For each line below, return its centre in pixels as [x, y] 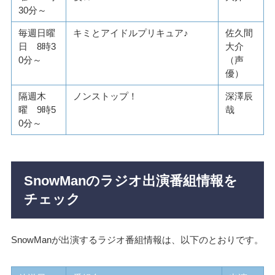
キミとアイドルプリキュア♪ [131, 33]
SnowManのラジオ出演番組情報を [131, 181]
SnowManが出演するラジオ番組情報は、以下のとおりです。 [137, 239]
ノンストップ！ [106, 96]
